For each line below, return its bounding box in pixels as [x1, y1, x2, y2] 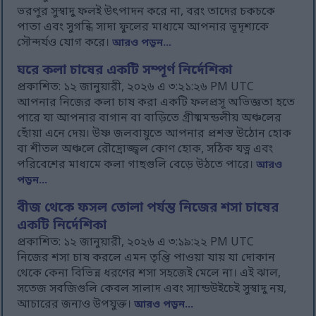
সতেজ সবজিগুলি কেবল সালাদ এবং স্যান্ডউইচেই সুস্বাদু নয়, [17, 281, 287, 298]
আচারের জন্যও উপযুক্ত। [17, 297, 135, 313]
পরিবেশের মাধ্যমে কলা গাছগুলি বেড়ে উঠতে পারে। [17, 157, 257, 174]
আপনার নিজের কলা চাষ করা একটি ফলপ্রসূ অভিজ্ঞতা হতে [17, 95, 296, 111]
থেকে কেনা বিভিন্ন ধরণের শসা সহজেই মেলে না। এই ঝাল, [17, 266, 281, 282]
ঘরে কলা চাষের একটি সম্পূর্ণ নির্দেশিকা [17, 62, 233, 80]
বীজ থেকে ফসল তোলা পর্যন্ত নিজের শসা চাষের [17, 200, 279, 218]
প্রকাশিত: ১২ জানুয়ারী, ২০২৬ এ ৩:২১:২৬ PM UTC [17, 80, 255, 96]
